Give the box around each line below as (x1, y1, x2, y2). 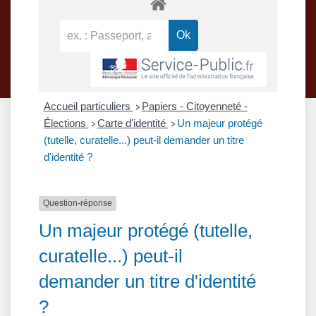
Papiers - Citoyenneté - (141, 100, 248, 113)
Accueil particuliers (43, 100, 133, 113)
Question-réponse (43, 198, 112, 209)
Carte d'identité (97, 117, 169, 130)
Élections (43, 117, 89, 130)
